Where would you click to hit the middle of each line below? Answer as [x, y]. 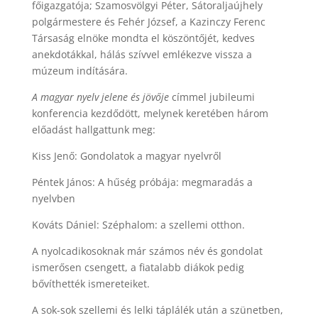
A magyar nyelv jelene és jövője [100, 97]
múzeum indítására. [79, 71]
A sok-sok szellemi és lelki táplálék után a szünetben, [157, 310]
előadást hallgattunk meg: [93, 130]
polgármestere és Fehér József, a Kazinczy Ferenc [148, 22]
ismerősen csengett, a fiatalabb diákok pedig [138, 267]
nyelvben [53, 198]
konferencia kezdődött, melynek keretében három [150, 113]
